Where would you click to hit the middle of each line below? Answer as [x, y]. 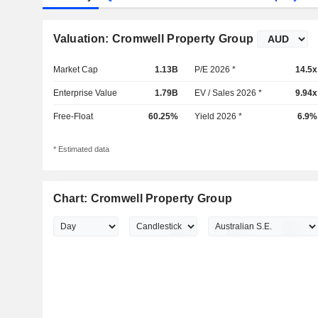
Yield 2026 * [219, 116]
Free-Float [73, 116]
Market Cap [75, 70]
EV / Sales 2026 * [229, 93]
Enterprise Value [85, 93]
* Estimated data [81, 149]
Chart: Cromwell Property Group [143, 199]
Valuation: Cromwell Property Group [153, 39]
